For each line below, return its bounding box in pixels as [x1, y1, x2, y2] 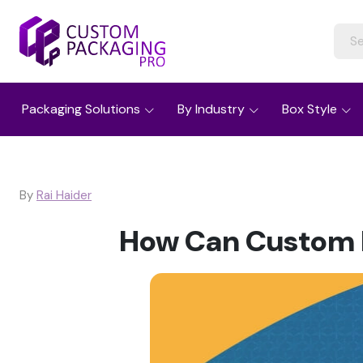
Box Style [282, 100, 337, 117]
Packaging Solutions [22, 100, 140, 117]
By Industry [177, 100, 245, 117]
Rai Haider [36, 187, 92, 203]
